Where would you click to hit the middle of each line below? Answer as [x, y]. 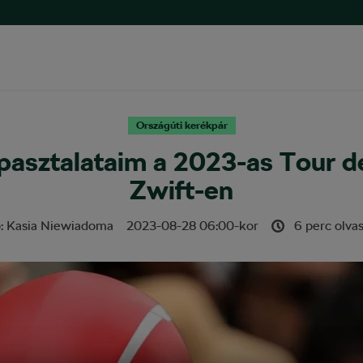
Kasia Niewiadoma [60, 226]
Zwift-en [181, 190]
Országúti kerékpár [181, 125]
